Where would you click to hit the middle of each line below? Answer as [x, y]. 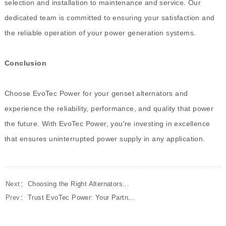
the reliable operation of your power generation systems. [100, 33]
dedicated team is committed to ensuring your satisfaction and [109, 18]
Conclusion [25, 63]
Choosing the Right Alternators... [78, 184]
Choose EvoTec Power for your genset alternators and [96, 94]
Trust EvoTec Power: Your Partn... [81, 198]
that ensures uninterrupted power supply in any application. [105, 139]
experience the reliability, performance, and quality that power [109, 109]
